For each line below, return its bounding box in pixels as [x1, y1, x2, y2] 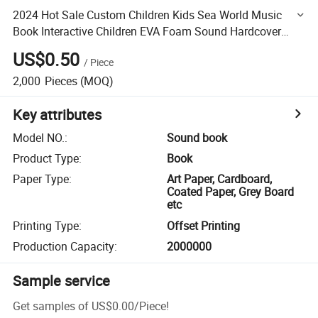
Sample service [13, 271, 111, 291]
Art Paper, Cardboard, [167, 171, 273, 187]
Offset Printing [167, 217, 241, 234]
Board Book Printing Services [13, 39, 158, 55]
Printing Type [13, 217, 79, 234]
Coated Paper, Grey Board [167, 184, 295, 200]
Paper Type [13, 171, 70, 187]
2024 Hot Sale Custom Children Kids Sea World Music [13, 6, 283, 23]
